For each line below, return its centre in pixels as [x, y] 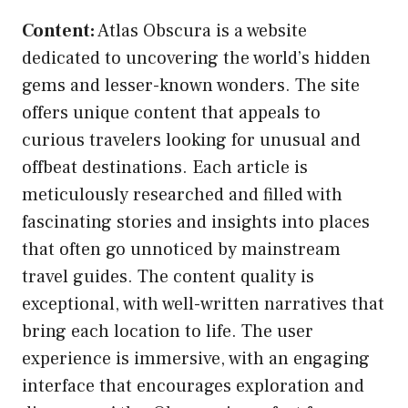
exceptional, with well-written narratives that [203, 304]
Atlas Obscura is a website [201, 31]
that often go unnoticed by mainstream [181, 249]
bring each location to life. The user [168, 331]
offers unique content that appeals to [171, 112]
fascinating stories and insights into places [196, 222]
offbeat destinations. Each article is [165, 167]
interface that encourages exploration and [193, 386]
